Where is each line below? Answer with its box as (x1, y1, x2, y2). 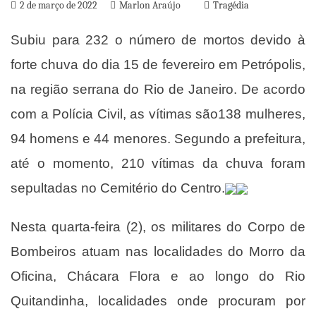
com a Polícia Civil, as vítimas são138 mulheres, (11, 107, 305, 121)
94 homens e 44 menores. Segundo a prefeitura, (11, 131, 305, 146)
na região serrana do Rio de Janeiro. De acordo (11, 82, 305, 97)
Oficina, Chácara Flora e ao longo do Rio (11, 269, 305, 284)
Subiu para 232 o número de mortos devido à (11, 32, 305, 47)
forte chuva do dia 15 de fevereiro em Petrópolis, (11, 57, 305, 72)
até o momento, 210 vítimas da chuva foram (11, 156, 305, 171)
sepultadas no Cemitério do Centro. (11, 181, 225, 195)
